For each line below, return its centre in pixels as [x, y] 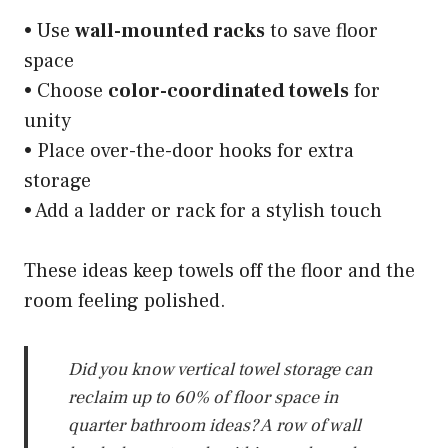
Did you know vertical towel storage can [220, 369]
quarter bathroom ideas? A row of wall [214, 425]
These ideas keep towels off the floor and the [219, 270]
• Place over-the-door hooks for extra [189, 150]
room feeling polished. [125, 300]
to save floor [321, 30]
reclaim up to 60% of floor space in [203, 397]
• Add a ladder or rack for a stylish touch [203, 210]
